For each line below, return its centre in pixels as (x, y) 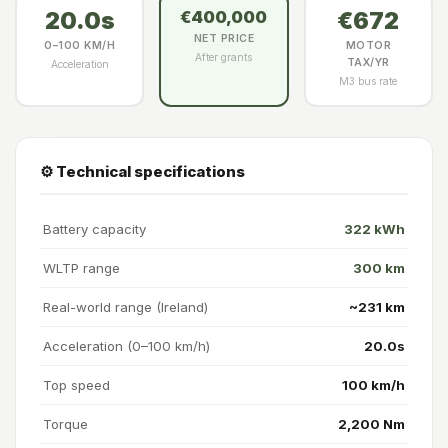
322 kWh (374, 228)
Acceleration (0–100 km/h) (126, 345)
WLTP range (81, 267)
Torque (65, 423)
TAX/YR (368, 62)
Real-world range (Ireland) (125, 306)
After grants (224, 56)
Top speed (76, 384)
